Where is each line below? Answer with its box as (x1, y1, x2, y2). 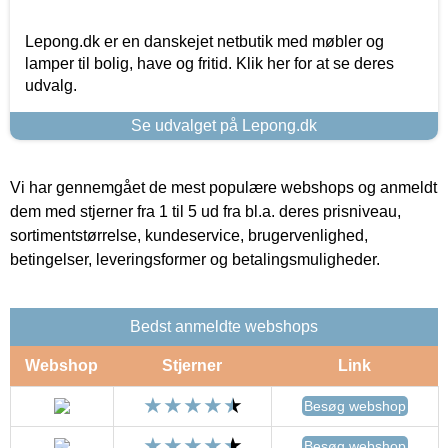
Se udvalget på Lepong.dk (131, 116, 317, 134)
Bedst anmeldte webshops (130, 317, 318, 335)
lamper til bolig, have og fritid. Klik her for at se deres (25, 54, 394, 72)
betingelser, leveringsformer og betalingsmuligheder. (10, 250, 380, 268)
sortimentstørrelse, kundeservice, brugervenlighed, (10, 226, 368, 244)
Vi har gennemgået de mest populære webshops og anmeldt (10, 178, 437, 196)
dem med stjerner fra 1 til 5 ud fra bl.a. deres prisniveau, (10, 202, 401, 220)
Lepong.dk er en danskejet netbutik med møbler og (25, 32, 384, 50)
